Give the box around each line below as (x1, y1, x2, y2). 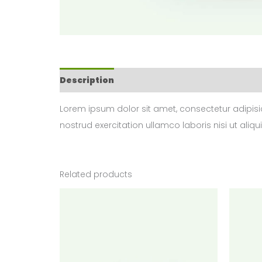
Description (60, 74, 114, 86)
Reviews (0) (125, 74, 178, 86)
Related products (60, 168, 132, 180)
